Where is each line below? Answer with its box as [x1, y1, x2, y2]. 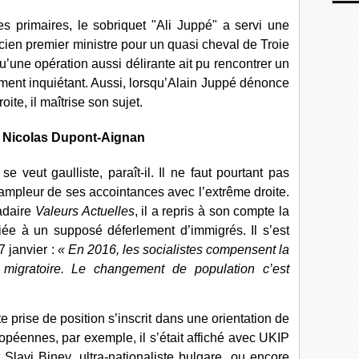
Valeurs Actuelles [34, 204, 135, 218]
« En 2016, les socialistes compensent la [57, 243, 290, 256]
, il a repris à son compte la [134, 204, 290, 218]
